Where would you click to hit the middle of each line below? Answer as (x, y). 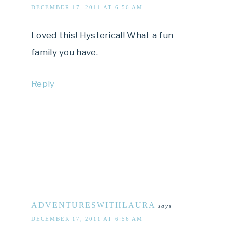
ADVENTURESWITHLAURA (94, 205)
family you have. (65, 52)
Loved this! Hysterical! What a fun (102, 35)
